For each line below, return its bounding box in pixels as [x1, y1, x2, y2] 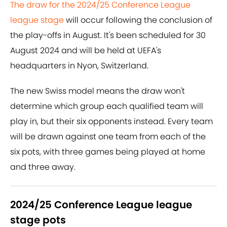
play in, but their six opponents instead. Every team [10, 116, 213, 128]
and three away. [10, 161, 75, 173]
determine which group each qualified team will [10, 100, 203, 112]
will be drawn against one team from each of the [10, 131, 206, 143]
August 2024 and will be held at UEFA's [10, 45, 161, 57]
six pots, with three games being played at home [10, 146, 205, 158]
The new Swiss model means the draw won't [10, 85, 185, 97]
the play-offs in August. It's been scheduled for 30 [10, 29, 206, 42]
